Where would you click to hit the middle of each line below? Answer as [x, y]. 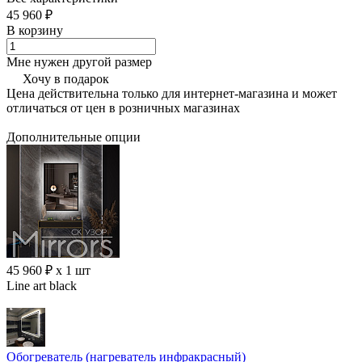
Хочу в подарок [66, 78]
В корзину [35, 30]
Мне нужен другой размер [79, 61]
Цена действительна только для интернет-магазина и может [172, 93]
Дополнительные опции [74, 137]
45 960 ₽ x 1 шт [48, 271]
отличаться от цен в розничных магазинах [123, 107]
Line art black [42, 286]
